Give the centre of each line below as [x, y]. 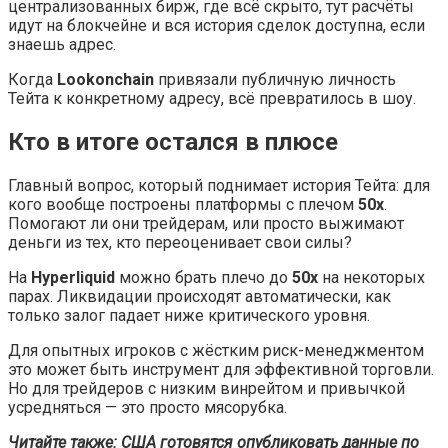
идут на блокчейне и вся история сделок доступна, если [216, 25]
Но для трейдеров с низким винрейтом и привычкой [206, 388]
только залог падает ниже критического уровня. [189, 315]
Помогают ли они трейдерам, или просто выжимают [206, 223]
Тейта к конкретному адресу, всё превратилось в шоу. [212, 98]
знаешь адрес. [62, 44]
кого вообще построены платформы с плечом [183, 204]
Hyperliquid [75, 277]
